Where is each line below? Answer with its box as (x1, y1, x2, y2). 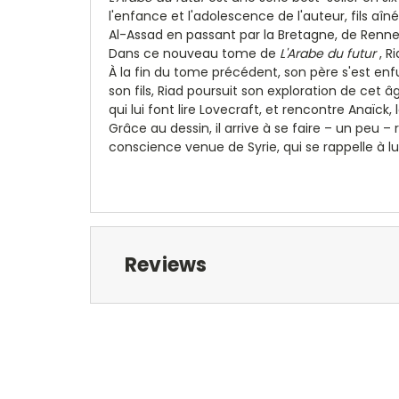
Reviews (124, 250, 208, 279)
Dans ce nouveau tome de (109, 44, 276, 62)
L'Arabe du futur (280, 44, 376, 62)
